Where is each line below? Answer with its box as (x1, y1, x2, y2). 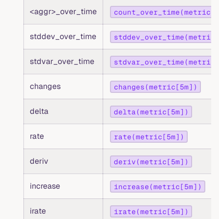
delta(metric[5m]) (113, 107, 189, 116)
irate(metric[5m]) (113, 207, 189, 216)
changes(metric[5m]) (113, 82, 197, 91)
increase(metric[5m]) (113, 182, 202, 191)
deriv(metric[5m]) (113, 157, 189, 166)
